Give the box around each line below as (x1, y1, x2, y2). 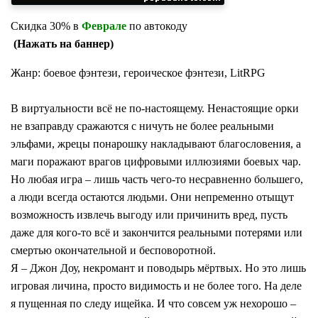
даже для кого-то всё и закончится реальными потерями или (11, 226, 302, 239)
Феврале (82, 20, 129, 33)
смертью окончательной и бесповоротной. (11, 244, 216, 257)
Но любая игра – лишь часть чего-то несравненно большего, (11, 173, 303, 186)
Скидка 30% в (11, 20, 82, 33)
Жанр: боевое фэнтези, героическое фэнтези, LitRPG (11, 67, 265, 79)
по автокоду (129, 20, 187, 33)
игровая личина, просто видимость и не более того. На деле (11, 280, 302, 292)
